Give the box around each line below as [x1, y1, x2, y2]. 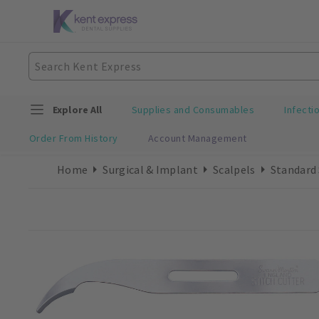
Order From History [29, 131, 118, 145]
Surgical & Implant [103, 162, 199, 177]
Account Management [147, 131, 247, 145]
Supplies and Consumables [131, 103, 255, 117]
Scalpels [213, 162, 256, 177]
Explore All [53, 103, 103, 117]
